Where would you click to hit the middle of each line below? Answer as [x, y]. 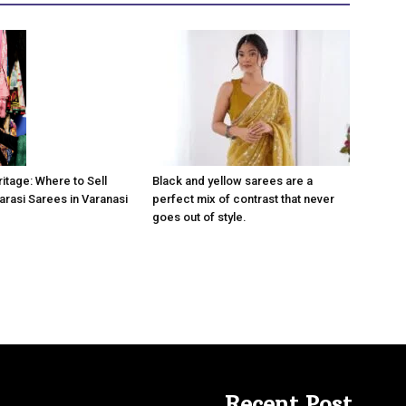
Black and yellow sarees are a [232, 180]
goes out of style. [199, 217]
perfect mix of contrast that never [243, 198]
